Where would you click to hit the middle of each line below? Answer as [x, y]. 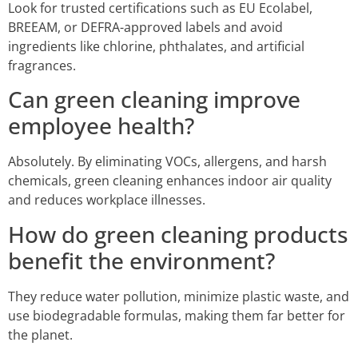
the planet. [40, 334]
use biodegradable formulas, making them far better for [177, 315]
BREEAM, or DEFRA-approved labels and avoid [145, 27]
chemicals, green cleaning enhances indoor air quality [170, 181]
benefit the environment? [141, 260]
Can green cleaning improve [154, 99]
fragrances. [42, 65]
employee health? [101, 126]
